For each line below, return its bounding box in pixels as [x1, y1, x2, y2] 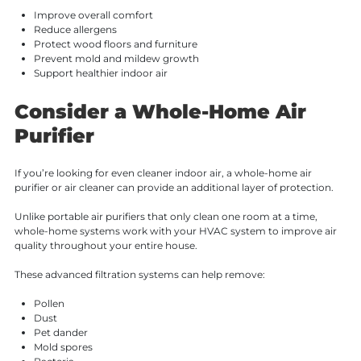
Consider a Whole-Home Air [14, 99, 306, 123]
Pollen [33, 297, 64, 310]
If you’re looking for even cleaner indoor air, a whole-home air [14, 167, 312, 180]
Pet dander [33, 326, 88, 339]
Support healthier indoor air [33, 66, 168, 79]
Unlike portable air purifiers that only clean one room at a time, [14, 210, 317, 223]
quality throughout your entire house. [14, 239, 197, 252]
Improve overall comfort [33, 8, 153, 21]
